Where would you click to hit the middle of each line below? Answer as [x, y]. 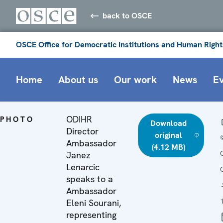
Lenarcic [83, 167]
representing [91, 215]
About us [78, 79]
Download [168, 123]
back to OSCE [127, 15]
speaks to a [90, 179]
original [168, 135]
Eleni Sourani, [94, 203]
